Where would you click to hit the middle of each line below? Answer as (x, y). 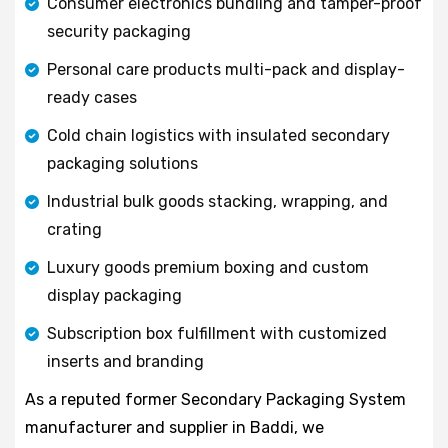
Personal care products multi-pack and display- (226, 69)
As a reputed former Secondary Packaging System (215, 399)
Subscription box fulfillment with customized (217, 333)
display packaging (114, 295)
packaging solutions (122, 163)
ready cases (92, 97)
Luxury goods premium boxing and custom (208, 267)
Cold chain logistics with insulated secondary (218, 135)
